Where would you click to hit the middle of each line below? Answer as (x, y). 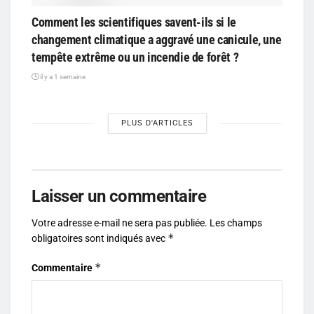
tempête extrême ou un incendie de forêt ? (135, 57)
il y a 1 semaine (62, 77)
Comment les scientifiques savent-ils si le (134, 22)
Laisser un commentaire (119, 197)
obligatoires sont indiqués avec (100, 239)
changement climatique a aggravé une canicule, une (157, 40)
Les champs (236, 223)
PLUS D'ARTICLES (157, 123)
